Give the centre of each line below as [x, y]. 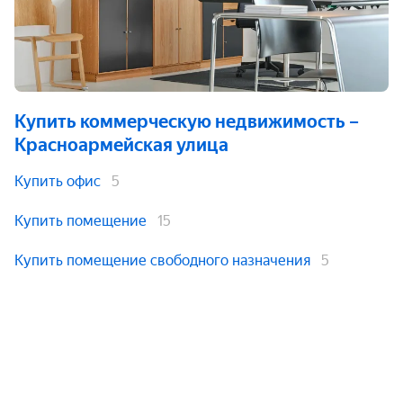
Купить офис [58, 181]
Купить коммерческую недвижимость [180, 121]
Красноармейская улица [121, 145]
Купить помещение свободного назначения [162, 260]
